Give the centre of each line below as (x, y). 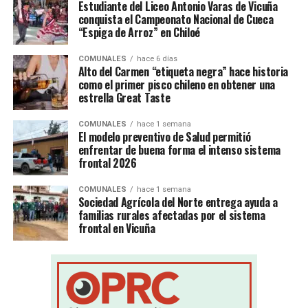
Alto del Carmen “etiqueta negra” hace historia (183, 72)
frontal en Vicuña (117, 229)
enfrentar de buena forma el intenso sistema (179, 150)
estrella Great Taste (124, 98)
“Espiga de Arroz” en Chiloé (139, 33)
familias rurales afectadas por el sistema (172, 216)
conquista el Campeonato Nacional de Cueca (176, 20)
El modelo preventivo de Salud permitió (164, 137)
